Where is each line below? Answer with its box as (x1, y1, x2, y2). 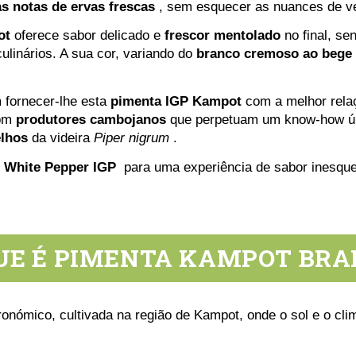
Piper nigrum (93, 130, 169, 145)
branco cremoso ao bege (195, 46, 352, 62)
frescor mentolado (164, 28, 281, 44)
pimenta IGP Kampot (110, 93, 242, 109)
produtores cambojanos (15, 111, 166, 127)
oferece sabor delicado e (10, 28, 164, 44)
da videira (27, 130, 94, 145)
